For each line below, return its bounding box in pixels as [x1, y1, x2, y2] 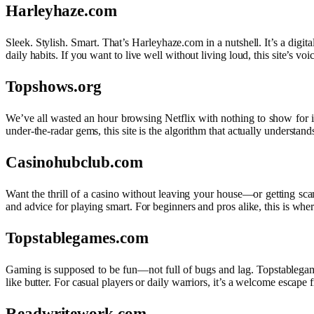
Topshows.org [6, 77, 102, 95]
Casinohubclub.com [6, 153, 143, 171]
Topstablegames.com [6, 228, 149, 247]
